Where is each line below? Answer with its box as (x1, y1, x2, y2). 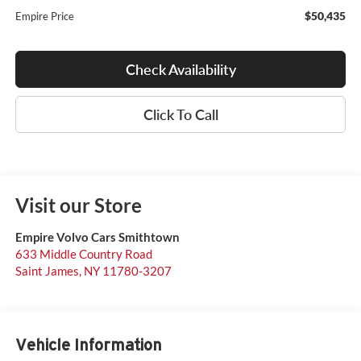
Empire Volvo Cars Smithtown (15, 230, 180, 245)
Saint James (15, 263, 79, 279)
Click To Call (143, 106, 218, 124)
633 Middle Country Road (15, 247, 152, 262)
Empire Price (15, 10, 74, 23)
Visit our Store (15, 193, 142, 218)
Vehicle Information (15, 335, 162, 354)
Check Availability (125, 60, 236, 79)
